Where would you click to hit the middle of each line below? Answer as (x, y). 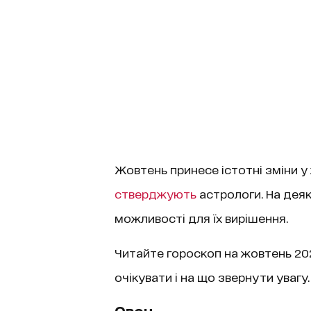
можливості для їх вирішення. (201, 217)
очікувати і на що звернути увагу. (212, 276)
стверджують (155, 193)
